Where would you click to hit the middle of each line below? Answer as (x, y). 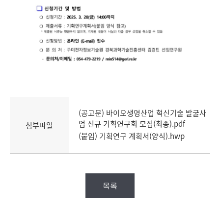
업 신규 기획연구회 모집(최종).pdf (132, 124)
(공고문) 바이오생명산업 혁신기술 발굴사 (142, 113)
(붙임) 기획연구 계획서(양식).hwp (132, 136)
